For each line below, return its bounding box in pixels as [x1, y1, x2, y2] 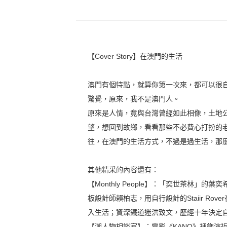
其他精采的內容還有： [88, 165, 159, 174]
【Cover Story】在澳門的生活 [88, 52, 183, 60]
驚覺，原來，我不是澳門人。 [88, 94, 180, 103]
